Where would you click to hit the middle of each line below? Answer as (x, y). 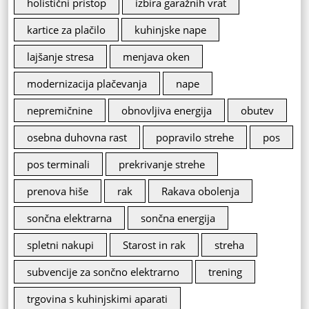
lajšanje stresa (60, 57)
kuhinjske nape (170, 30)
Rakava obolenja (200, 191)
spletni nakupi (60, 245)
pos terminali (58, 165)
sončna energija (178, 218)
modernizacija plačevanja (87, 84)
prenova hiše (58, 191)
